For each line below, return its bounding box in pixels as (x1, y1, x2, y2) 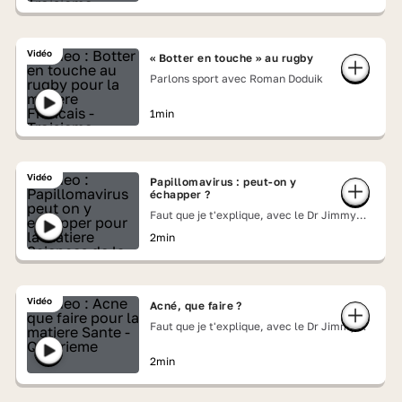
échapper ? (149, 188, 211, 201)
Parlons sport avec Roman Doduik (149, 72, 323, 85)
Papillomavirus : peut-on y (149, 175, 297, 188)
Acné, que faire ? (149, 299, 242, 312)
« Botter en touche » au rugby (149, 51, 314, 65)
